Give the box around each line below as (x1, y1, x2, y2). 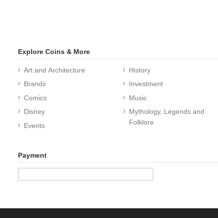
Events (24, 121, 45, 129)
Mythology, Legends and (129, 108, 205, 116)
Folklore (129, 118, 154, 127)
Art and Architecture (24, 66, 85, 74)
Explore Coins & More (18, 47, 90, 55)
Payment (18, 151, 47, 159)
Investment (129, 80, 163, 88)
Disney (24, 108, 45, 116)
